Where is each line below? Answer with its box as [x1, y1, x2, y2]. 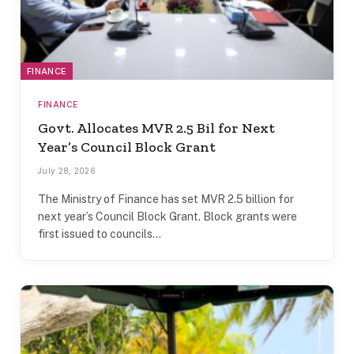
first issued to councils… [38, 227, 161, 240]
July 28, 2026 [38, 165, 96, 175]
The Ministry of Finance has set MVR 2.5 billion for [38, 192, 294, 205]
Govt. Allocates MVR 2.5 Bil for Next [38, 119, 275, 137]
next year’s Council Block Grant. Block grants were [38, 209, 297, 223]
